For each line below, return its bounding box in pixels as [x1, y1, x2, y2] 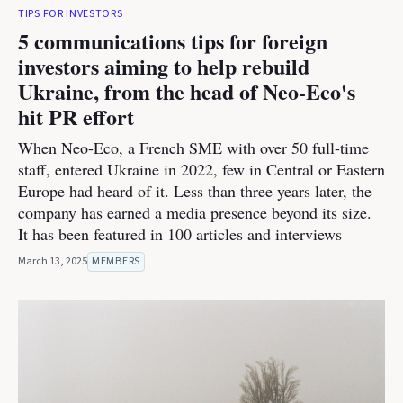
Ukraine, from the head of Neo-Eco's [18, 76, 355, 107]
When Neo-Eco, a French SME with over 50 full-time [18, 137, 369, 158]
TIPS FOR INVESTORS [18, 6, 123, 22]
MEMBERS [92, 254, 140, 269]
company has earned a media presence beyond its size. [18, 201, 372, 223]
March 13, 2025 [18, 254, 87, 269]
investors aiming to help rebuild [18, 50, 309, 82]
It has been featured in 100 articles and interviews [18, 223, 342, 245]
